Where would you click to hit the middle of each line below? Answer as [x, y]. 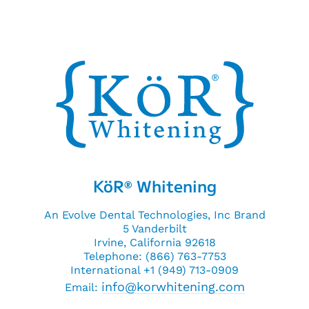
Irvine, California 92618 [154, 243]
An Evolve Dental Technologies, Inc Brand [154, 215]
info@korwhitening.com [173, 287]
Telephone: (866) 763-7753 [154, 257]
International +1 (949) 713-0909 [154, 270]
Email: [83, 288]
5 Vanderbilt [154, 229]
